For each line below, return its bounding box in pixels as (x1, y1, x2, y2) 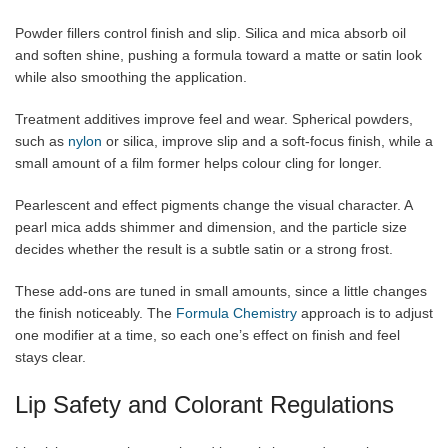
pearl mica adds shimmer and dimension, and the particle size (15, 218, 407, 235)
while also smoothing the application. (15, 68, 247, 85)
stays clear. (15, 348, 86, 365)
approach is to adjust (297, 304, 433, 321)
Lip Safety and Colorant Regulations (15, 390, 394, 418)
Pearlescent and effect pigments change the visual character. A (15, 196, 412, 213)
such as (15, 132, 68, 149)
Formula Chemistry (176, 304, 297, 321)
